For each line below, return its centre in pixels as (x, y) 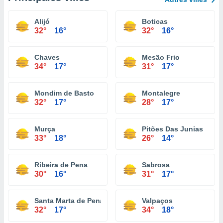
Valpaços (157, 201)
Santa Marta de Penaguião (79, 201)
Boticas (155, 21)
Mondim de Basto (64, 93)
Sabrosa (156, 165)
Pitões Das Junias (172, 129)
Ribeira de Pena (61, 165)
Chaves (47, 57)
